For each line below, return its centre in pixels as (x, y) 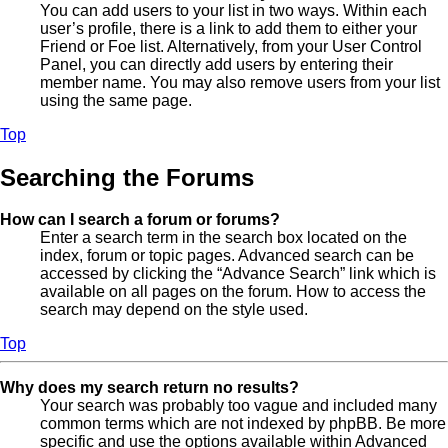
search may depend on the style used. (174, 310)
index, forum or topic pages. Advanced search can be (227, 256)
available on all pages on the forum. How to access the (233, 292)
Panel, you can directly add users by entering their (216, 64)
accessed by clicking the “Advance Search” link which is (238, 274)
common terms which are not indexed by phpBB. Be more (243, 424)
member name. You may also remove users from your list (240, 82)
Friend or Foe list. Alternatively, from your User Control (231, 46)
